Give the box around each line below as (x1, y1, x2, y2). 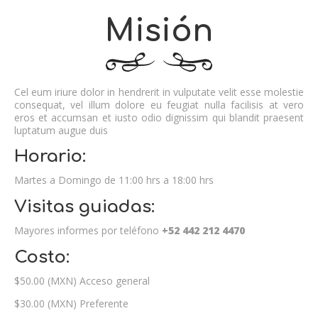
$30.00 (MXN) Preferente (14, 297, 128, 310)
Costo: (14, 248, 70, 267)
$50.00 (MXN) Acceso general (14, 274, 150, 287)
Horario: (14, 147, 86, 166)
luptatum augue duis (14, 124, 108, 137)
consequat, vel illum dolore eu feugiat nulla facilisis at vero (14, 98, 304, 111)
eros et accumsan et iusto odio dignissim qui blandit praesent (14, 111, 304, 124)
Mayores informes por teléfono (14, 224, 162, 237)
